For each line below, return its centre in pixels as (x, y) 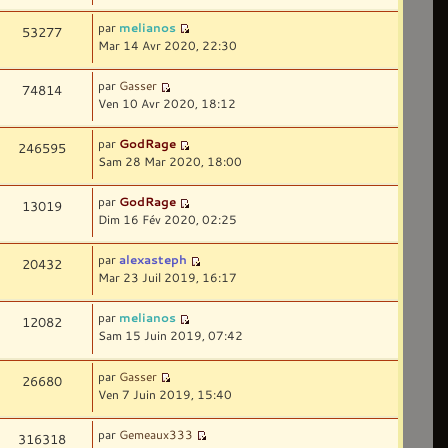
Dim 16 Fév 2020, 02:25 (168, 219)
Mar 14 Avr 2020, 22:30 (168, 44)
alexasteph (153, 259)
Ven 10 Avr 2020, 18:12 (167, 102)
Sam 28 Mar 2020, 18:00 (170, 161)
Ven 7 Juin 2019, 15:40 (165, 393)
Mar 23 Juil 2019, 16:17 (168, 277)
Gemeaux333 (156, 433)
